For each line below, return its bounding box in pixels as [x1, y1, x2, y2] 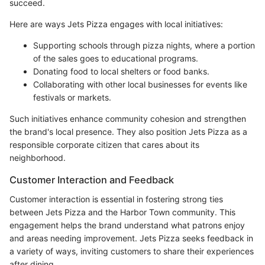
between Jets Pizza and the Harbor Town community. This [9, 206, 235, 217]
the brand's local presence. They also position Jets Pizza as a [9, 127, 247, 137]
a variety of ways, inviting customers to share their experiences [9, 245, 254, 256]
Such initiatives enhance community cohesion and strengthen [9, 114, 246, 124]
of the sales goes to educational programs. [33, 53, 198, 64]
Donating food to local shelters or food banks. [33, 66, 209, 77]
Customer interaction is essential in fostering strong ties [9, 193, 223, 204]
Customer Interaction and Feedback [9, 174, 174, 186]
